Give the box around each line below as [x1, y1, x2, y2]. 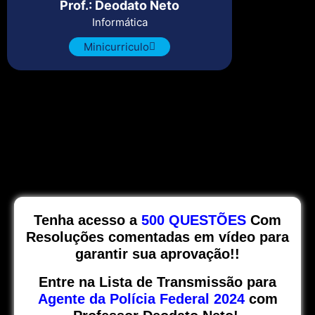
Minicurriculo [84, 40, 150, 53]
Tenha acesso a [34, 212, 141, 228]
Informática [91, 15, 148, 29]
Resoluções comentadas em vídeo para [26, 229, 289, 245]
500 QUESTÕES [141, 212, 246, 228]
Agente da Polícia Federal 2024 [37, 291, 245, 307]
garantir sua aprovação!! [75, 246, 240, 262]
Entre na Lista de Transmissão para [39, 274, 276, 290]
